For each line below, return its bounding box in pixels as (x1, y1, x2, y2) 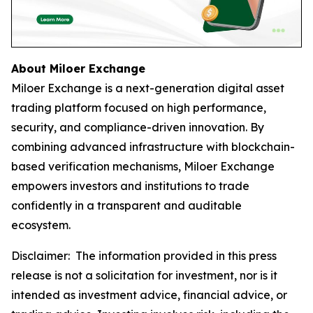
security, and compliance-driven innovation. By (11, 120, 264, 135)
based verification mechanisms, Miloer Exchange (11, 159, 275, 174)
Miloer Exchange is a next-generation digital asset (11, 81, 284, 96)
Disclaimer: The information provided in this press (11, 249, 277, 263)
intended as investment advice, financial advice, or (11, 288, 287, 303)
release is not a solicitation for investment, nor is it (11, 268, 277, 283)
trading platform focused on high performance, (11, 101, 266, 115)
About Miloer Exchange (11, 61, 145, 76)
